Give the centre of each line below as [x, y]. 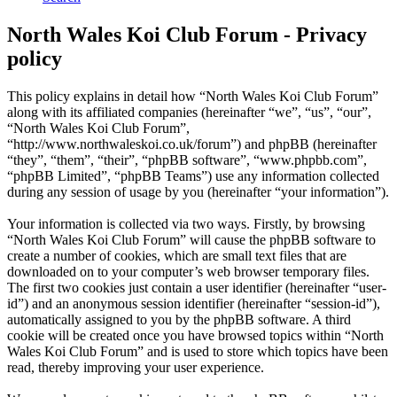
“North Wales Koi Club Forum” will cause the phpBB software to [191, 240]
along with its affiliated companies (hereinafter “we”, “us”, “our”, [189, 113]
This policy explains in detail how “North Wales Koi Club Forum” [193, 97]
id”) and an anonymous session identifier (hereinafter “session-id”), [194, 304]
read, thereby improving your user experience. [136, 368]
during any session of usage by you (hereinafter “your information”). [198, 192]
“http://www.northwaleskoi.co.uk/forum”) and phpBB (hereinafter [192, 144]
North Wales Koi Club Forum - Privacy [187, 35]
